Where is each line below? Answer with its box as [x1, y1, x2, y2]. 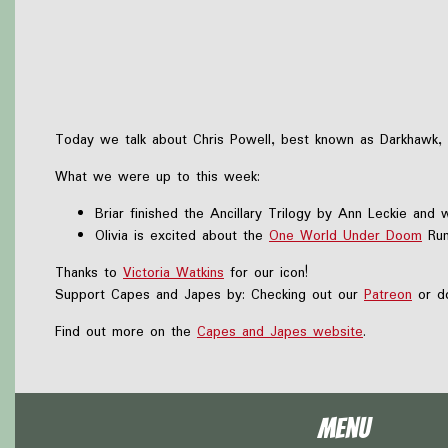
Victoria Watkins [123, 261, 224, 284]
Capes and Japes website [197, 320, 363, 343]
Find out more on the [55, 320, 197, 343]
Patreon [364, 283, 412, 306]
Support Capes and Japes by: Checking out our [55, 283, 364, 306]
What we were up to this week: [55, 165, 260, 188]
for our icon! [224, 261, 308, 284]
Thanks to [55, 261, 123, 284]
